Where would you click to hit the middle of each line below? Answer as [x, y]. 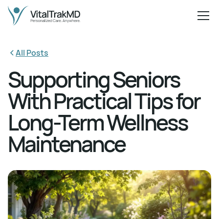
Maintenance [66, 144]
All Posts [32, 53]
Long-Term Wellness [98, 122]
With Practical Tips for [104, 101]
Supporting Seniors [94, 79]
